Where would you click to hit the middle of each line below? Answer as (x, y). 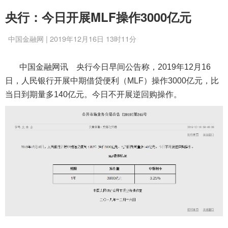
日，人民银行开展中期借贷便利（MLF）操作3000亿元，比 (112, 81)
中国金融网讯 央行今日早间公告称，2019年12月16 (108, 67)
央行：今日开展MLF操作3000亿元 (98, 17)
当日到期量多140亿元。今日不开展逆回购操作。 (93, 94)
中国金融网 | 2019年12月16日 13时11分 (72, 38)
